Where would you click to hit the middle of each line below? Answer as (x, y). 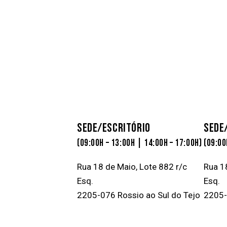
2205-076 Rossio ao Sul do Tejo (139, 195)
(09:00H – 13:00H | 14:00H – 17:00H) (140, 143)
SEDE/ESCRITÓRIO (114, 128)
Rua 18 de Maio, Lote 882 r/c (132, 166)
